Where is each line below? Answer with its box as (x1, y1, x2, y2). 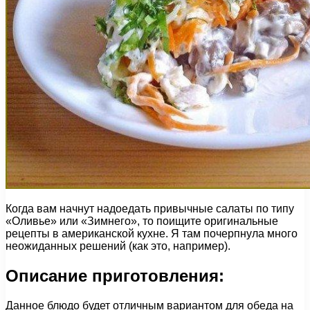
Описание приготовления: (6, 266, 224, 285)
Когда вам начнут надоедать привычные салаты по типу (6, 202, 294, 215)
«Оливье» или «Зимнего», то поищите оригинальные (6, 215, 278, 227)
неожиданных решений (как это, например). (6, 239, 230, 252)
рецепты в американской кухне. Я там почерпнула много (6, 227, 298, 239)
